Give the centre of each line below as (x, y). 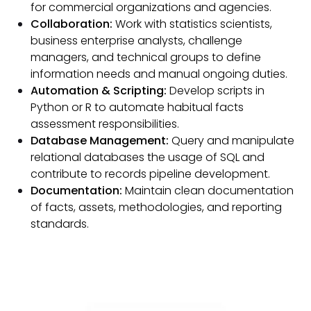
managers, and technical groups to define (146, 57)
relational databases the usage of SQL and (148, 157)
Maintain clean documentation (208, 190)
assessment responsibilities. (105, 124)
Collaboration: (72, 24)
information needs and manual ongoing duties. (159, 74)
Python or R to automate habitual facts (137, 107)
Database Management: (100, 140)
